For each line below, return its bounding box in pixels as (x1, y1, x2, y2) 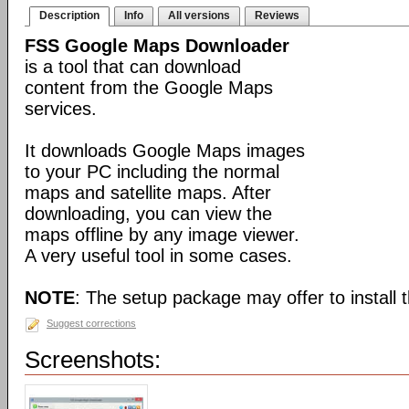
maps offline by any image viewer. (25, 225, 299, 245)
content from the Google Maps (25, 78, 273, 98)
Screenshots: (25, 346, 161, 373)
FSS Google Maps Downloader (25, 36, 289, 56)
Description (39, 9, 100, 22)
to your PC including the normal (25, 162, 279, 182)
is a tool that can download (25, 57, 241, 77)
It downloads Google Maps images (25, 141, 305, 161)
